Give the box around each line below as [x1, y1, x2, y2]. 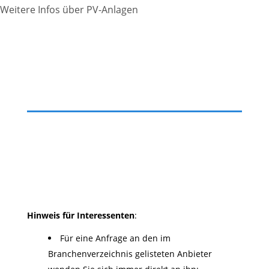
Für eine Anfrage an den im [59, 232, 171, 244]
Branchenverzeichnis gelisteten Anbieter [47, 248, 212, 260]
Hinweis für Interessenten [26, 210, 134, 222]
